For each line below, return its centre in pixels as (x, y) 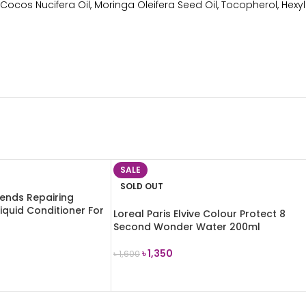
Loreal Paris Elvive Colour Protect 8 (199, 214)
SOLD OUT (142, 186)
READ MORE (148, 274)
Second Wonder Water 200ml (187, 227)
